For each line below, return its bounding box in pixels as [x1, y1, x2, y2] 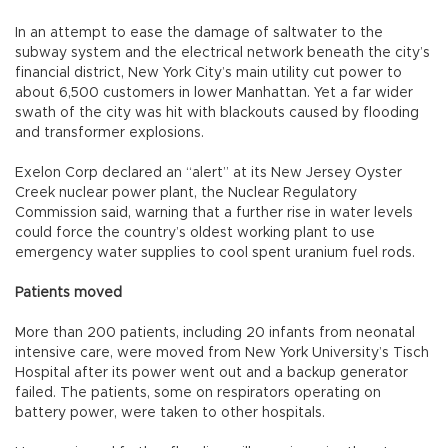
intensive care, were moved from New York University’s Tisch [15, 346, 429, 361]
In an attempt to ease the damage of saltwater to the [15, 26, 383, 41]
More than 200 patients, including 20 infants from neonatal [15, 326, 415, 341]
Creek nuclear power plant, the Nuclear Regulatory [15, 186, 357, 201]
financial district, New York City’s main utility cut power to [15, 66, 402, 81]
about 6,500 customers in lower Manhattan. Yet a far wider [15, 86, 413, 101]
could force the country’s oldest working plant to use [15, 226, 375, 241]
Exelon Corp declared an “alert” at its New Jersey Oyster [15, 166, 402, 181]
